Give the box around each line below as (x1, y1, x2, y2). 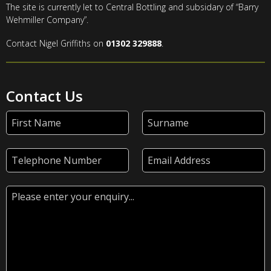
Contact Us (6, 85, 83, 106)
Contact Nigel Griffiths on (6, 37, 106, 49)
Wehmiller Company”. (6, 13, 88, 25)
